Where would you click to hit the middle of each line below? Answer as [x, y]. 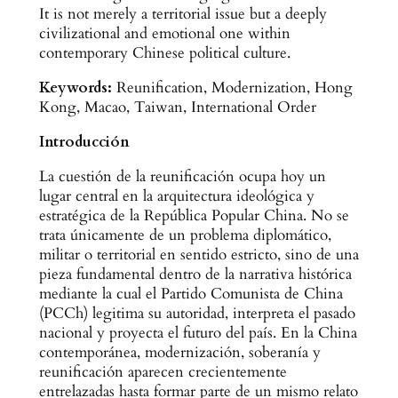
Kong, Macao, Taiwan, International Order [177, 107]
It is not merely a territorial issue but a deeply [183, 14]
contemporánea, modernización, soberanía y [179, 352]
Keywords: [77, 88]
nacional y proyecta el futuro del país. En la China [198, 332]
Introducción [84, 141]
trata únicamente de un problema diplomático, [185, 235]
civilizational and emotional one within [164, 34]
